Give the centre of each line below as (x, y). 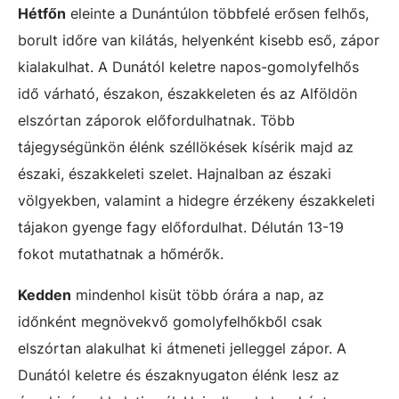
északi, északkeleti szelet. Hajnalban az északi (175, 173)
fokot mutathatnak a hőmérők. (121, 253)
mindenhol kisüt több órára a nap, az (198, 294)
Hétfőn (42, 13)
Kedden (45, 294)
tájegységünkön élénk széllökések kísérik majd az (186, 147)
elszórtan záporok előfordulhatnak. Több (156, 120)
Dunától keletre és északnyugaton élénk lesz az (179, 375)
